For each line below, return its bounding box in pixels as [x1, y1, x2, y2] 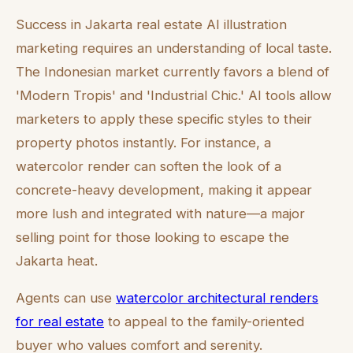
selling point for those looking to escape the [16, 229, 289, 246]
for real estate [16, 314, 104, 330]
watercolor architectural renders [116, 290, 318, 307]
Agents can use [16, 290, 116, 307]
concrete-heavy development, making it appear [16, 182, 312, 199]
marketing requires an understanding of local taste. [16, 40, 332, 57]
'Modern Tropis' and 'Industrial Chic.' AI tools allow [16, 87, 332, 104]
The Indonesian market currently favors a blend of [16, 64, 329, 80]
